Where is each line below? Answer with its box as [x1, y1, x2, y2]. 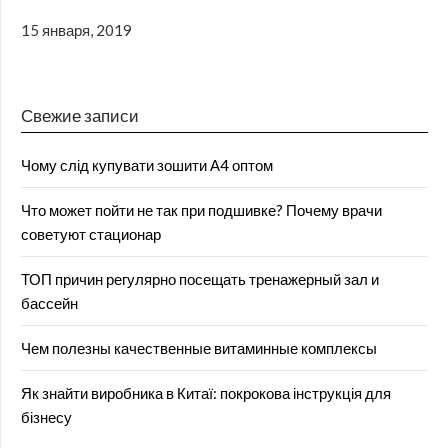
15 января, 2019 [21, 20, 132, 39]
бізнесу [21, 408, 72, 427]
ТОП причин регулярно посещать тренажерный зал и [21, 270, 379, 289]
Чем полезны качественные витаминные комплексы [21, 339, 377, 358]
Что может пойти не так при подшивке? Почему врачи [21, 201, 382, 220]
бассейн [21, 294, 78, 313]
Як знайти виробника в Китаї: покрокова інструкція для [21, 384, 391, 403]
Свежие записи [21, 105, 139, 127]
